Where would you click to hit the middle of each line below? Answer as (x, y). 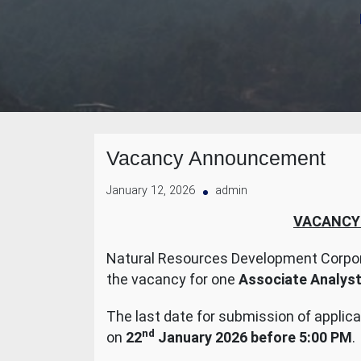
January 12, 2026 (151, 191)
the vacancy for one (172, 279)
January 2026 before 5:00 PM (253, 337)
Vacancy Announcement (216, 158)
